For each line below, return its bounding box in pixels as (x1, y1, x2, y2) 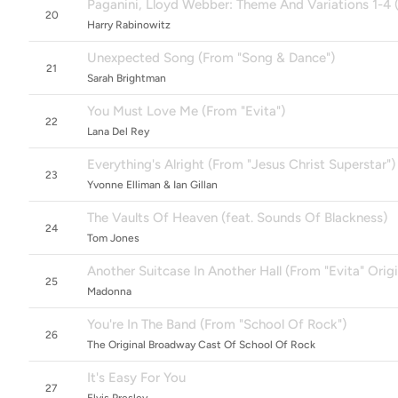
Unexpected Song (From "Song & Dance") (87, 50, 335, 66)
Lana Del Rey (87, 125, 149, 138)
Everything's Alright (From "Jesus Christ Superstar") (87, 156, 395, 172)
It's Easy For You (87, 370, 186, 386)
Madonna (87, 285, 131, 298)
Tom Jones (87, 232, 139, 244)
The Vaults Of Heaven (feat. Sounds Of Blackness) (87, 210, 387, 226)
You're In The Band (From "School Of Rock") (87, 316, 346, 332)
